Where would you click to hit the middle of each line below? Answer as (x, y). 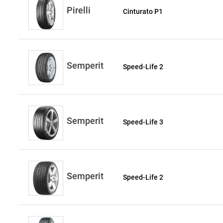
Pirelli (79, 10)
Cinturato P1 (143, 12)
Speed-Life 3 (143, 122)
